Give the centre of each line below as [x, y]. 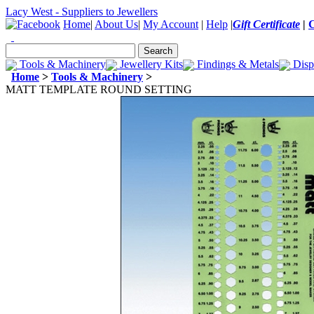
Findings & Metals [237, 64]
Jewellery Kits [150, 64]
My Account [171, 24]
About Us [116, 24]
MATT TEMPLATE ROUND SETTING [99, 89]
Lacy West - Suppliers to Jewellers [82, 12]
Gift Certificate [266, 24]
